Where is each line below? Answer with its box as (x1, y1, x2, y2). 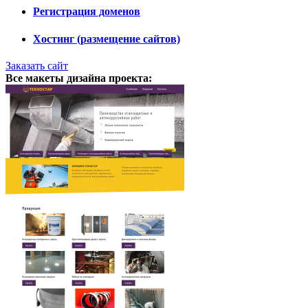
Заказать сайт (5, 59, 68, 71)
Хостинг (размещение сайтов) (33, 32, 180, 45)
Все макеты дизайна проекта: (5, 71, 152, 84)
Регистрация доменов (33, 5, 140, 18)
